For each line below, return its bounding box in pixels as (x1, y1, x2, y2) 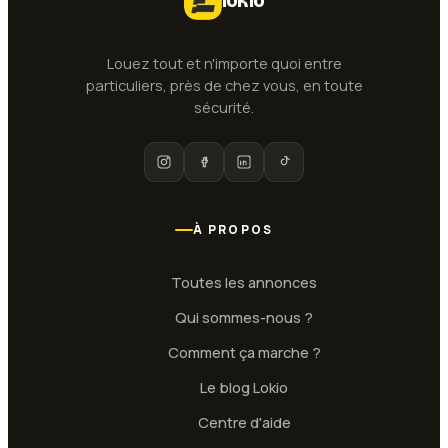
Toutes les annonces (171, 272, 317, 293)
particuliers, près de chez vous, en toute (85, 75, 363, 96)
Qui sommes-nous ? (175, 307, 313, 328)
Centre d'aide (197, 412, 291, 433)
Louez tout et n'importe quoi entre (106, 53, 342, 74)
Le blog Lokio (200, 377, 288, 398)
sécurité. (194, 97, 254, 118)
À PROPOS (192, 221, 274, 239)
